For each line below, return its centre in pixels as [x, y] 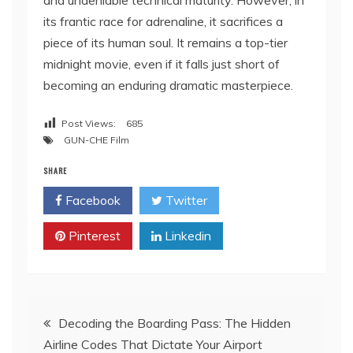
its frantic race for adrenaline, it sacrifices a [163, 21]
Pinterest [93, 235]
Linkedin [186, 235]
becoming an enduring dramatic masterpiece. [168, 85]
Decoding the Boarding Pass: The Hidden [175, 323]
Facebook [91, 200]
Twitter [185, 200]
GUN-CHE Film [97, 139]
